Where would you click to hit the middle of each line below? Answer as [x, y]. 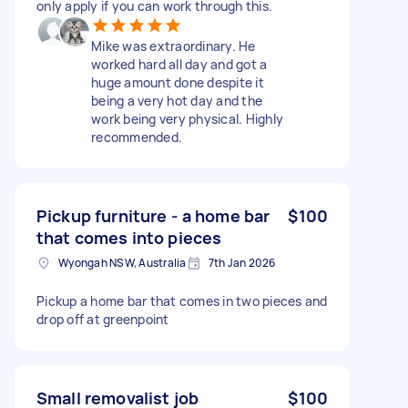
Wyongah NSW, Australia [122, 262]
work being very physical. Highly [187, 118]
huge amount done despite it [178, 82]
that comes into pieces [129, 237]
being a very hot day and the [177, 100]
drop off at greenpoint [103, 319]
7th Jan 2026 [242, 262]
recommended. [137, 137]
